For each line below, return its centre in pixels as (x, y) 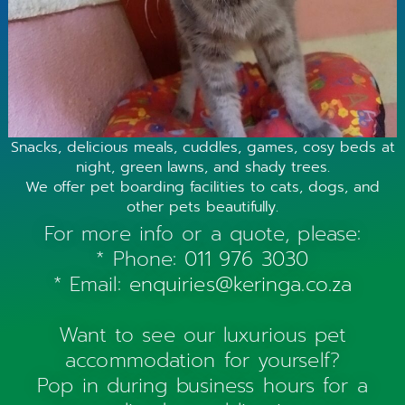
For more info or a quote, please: (202, 233)
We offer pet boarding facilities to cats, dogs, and (202, 187)
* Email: (91, 284)
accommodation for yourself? (202, 360)
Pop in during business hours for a (202, 385)
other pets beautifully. (202, 207)
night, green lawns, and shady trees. (202, 167)
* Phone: (141, 259)
